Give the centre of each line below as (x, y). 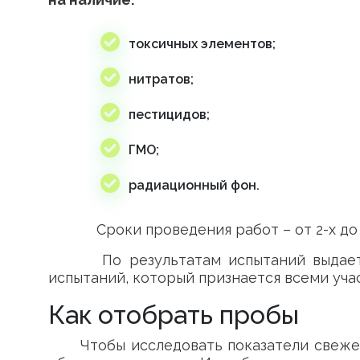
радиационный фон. (194, 185)
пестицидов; (169, 115)
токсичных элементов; (202, 44)
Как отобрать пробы (174, 315)
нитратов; (161, 79)
